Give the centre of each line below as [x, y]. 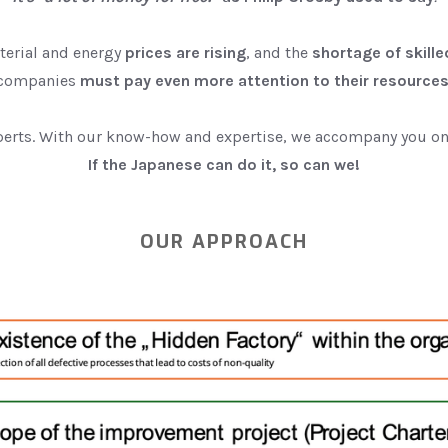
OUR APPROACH [224, 241]
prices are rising [185, 53]
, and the [279, 53]
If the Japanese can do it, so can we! [224, 165]
